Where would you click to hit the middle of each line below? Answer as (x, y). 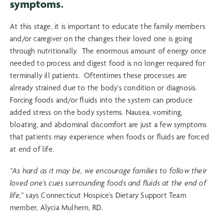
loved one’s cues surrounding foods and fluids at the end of (108, 183)
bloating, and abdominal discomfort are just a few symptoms (109, 124)
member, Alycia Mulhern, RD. (58, 208)
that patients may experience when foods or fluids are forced (110, 137)
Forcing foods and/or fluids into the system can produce (101, 100)
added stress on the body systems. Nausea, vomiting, (96, 112)
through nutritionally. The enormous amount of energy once (108, 51)
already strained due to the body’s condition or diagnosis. (104, 87)
